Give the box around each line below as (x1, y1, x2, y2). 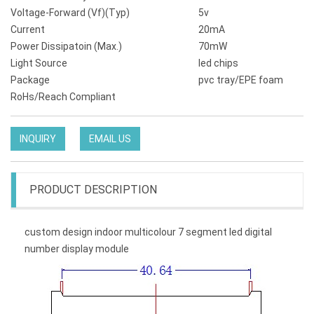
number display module (25, 243, 129, 254)
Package (11, 74, 50, 86)
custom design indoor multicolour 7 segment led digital (25, 226, 272, 238)
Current (11, 24, 45, 35)
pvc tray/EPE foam (198, 74, 283, 86)
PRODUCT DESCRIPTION (29, 183, 157, 196)
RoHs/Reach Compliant (11, 91, 116, 102)
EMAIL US (89, 133, 131, 144)
